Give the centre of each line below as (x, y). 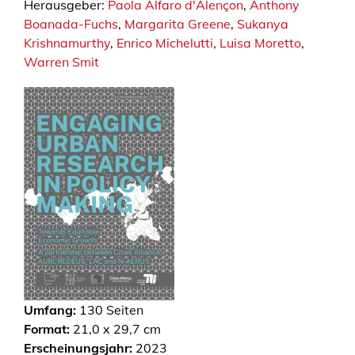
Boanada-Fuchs (71, 24)
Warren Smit (61, 62)
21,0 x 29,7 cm (115, 329)
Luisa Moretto (260, 43)
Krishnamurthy (67, 43)
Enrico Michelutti (165, 43)
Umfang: (50, 310)
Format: (47, 329)
